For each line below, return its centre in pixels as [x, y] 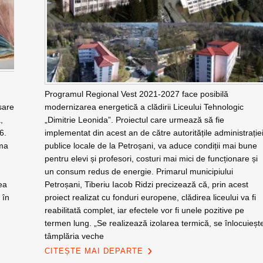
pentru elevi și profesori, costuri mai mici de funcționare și [151, 159]
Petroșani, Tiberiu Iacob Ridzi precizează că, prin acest [146, 184]
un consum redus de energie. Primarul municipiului [139, 171]
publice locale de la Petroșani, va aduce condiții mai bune [151, 146]
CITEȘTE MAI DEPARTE [94, 251]
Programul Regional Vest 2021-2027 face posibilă [136, 94]
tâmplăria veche [74, 236]
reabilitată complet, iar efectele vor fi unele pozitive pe [144, 210]
